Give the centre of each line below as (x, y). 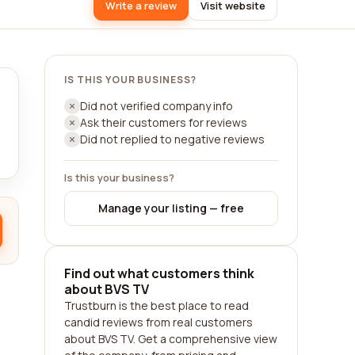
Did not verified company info (157, 106)
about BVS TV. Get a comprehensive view (171, 339)
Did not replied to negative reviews (172, 139)
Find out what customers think (159, 273)
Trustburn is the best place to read (157, 305)
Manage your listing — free (171, 208)
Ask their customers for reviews (164, 122)
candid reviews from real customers (158, 322)
